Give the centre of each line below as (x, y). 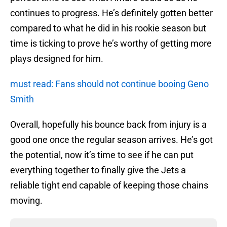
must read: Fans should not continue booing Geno (109, 84)
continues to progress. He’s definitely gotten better (111, 13)
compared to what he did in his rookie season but (108, 28)
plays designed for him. (57, 59)
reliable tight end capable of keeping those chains (109, 185)
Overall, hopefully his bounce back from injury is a (108, 125)
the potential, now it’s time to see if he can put (102, 155)
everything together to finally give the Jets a (98, 170)
